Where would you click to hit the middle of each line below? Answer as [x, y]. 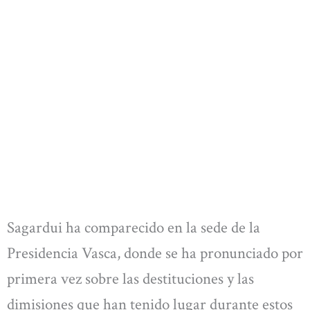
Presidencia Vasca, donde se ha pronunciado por [155, 254]
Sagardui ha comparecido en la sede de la [134, 228]
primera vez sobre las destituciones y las [130, 279]
